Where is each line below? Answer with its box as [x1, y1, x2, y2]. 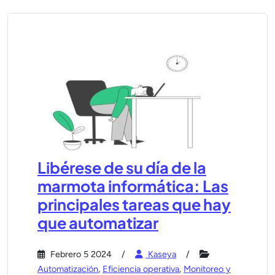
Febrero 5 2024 [48, 249, 112, 260]
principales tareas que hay [37, 195, 231, 214]
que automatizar [37, 213, 158, 233]
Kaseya [145, 249, 176, 260]
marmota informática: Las [37, 176, 228, 196]
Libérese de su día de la [37, 158, 206, 177]
